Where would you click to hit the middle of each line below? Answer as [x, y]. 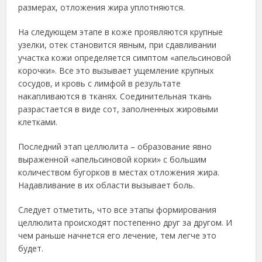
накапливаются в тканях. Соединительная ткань [115, 96]
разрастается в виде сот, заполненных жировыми [118, 109]
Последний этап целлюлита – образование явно [115, 146]
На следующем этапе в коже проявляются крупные [121, 32]
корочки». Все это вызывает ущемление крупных [116, 70]
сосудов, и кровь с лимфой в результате [100, 83]
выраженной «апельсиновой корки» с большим [113, 159]
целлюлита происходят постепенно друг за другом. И [125, 223]
